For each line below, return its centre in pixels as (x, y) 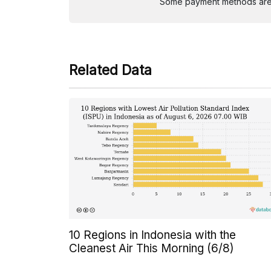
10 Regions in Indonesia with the (152, 235)
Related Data (110, 70)
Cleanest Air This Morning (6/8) (152, 248)
